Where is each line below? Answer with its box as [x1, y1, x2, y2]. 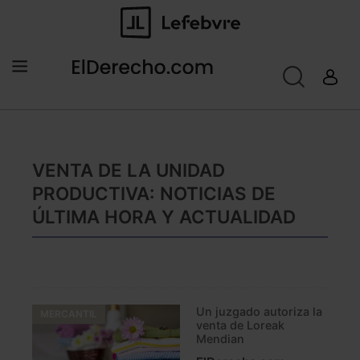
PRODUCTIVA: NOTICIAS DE [32, 182, 276, 205]
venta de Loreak [196, 318, 284, 333]
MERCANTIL [40, 308, 97, 321]
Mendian [196, 332, 244, 346]
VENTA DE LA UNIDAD [32, 159, 225, 182]
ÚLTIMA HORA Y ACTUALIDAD [32, 206, 296, 228]
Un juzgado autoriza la [196, 305, 322, 319]
